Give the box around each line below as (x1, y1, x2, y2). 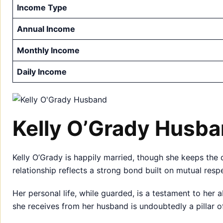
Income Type (17, 2, 67, 12)
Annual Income (17, 23, 75, 34)
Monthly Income (17, 45, 80, 55)
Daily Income (17, 66, 67, 77)
